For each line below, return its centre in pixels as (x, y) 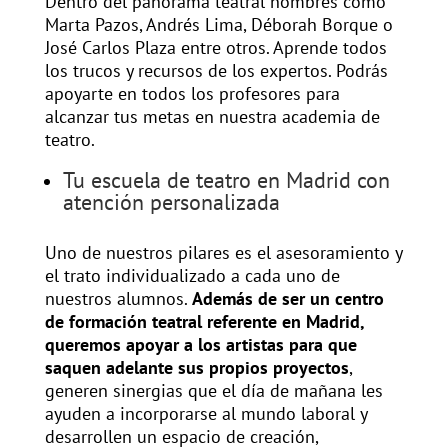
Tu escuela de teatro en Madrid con (226, 180)
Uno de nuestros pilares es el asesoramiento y (223, 253)
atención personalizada (171, 202)
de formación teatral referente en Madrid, (204, 322)
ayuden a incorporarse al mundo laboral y (205, 414)
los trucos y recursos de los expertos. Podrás (216, 71)
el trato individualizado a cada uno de (192, 276)
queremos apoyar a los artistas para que (200, 345)
